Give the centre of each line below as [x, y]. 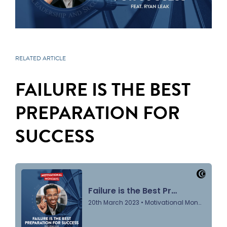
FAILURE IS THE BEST [103, 90]
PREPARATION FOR [98, 113]
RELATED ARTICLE [41, 59]
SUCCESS [55, 136]
